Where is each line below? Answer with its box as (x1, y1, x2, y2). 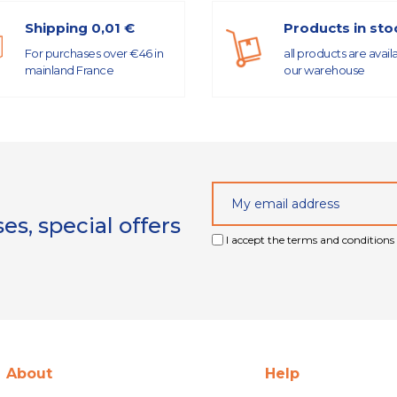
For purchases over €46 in (24, 45, 163, 60)
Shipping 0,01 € (24, 19, 135, 36)
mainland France (24, 62, 113, 77)
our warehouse (284, 62, 365, 77)
